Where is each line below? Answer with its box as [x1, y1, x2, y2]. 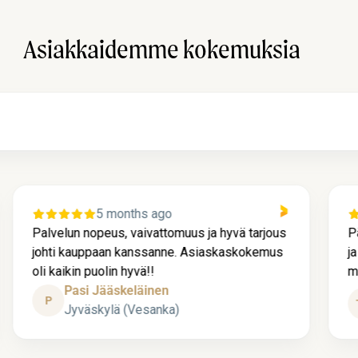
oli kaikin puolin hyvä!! [32, 263, 155, 279]
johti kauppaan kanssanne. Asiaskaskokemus [32, 244, 284, 260]
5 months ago [96, 205, 173, 221]
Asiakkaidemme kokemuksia [22, 34, 300, 65]
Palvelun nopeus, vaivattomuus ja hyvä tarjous [32, 225, 287, 241]
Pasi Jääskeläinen [64, 282, 169, 298]
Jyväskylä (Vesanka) [64, 301, 180, 317]
